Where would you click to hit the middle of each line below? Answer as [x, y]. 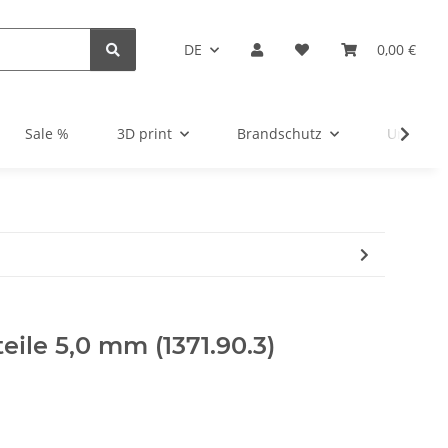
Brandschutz [279, 134]
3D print [144, 134]
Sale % [47, 134]
